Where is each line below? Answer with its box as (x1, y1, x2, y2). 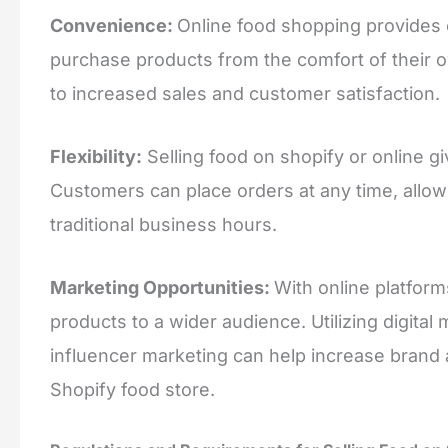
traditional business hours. (50, 214, 277, 236)
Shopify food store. (50, 379, 215, 400)
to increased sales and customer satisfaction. (50, 83, 440, 105)
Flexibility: (50, 146, 142, 168)
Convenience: (50, 15, 177, 37)
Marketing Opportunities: (50, 277, 274, 298)
